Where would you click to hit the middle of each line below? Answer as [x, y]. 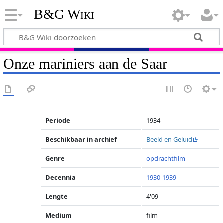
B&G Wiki [64, 14]
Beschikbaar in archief [81, 139]
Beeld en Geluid [169, 139]
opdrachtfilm [166, 158]
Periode [58, 120]
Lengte [57, 196]
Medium [59, 215]
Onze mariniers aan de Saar [85, 63]
